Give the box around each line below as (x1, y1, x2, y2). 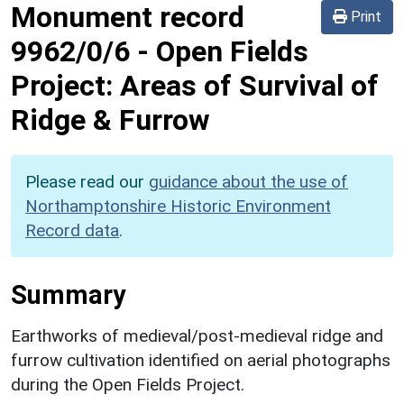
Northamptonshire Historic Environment (25, 195, 331, 216)
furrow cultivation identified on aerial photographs (11, 349, 390, 371)
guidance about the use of (149, 170, 348, 192)
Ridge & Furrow (11, 102, 210, 137)
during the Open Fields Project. (11, 373, 244, 395)
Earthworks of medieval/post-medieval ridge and (11, 325, 383, 346)
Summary (11, 279, 125, 310)
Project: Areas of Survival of (11, 68, 379, 103)
